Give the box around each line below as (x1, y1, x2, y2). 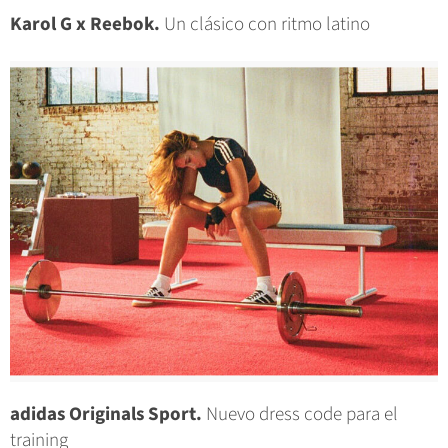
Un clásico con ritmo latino (160, 11, 370, 39)
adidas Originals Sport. (10, 401, 202, 429)
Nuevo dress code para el (202, 401, 398, 429)
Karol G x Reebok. (10, 11, 160, 39)
